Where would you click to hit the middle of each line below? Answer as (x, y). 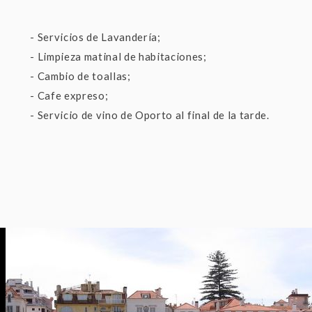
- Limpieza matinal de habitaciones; (118, 56)
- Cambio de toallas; (80, 76)
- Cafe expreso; (69, 95)
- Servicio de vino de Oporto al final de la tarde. (150, 115)
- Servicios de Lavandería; (95, 37)
